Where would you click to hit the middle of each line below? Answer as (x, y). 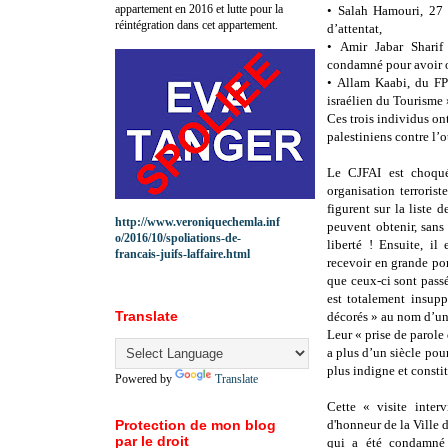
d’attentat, (354, 29)
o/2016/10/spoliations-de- (178, 237)
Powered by (145, 378)
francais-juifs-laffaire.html (182, 253)
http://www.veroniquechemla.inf (197, 221)
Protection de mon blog (195, 424)
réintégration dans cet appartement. (196, 24)
